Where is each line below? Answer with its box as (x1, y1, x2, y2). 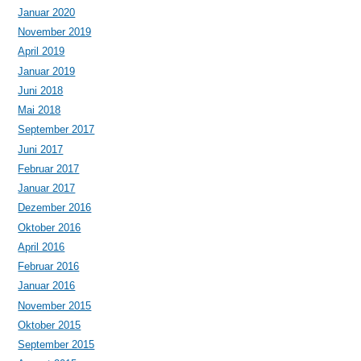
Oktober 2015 (18, 318, 81, 331)
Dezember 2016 (18, 201, 92, 214)
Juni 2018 (18, 84, 64, 97)
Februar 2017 (18, 162, 80, 175)
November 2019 (18, 26, 92, 39)
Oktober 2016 (18, 221, 81, 234)
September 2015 (18, 338, 95, 351)
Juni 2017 (18, 143, 64, 156)
